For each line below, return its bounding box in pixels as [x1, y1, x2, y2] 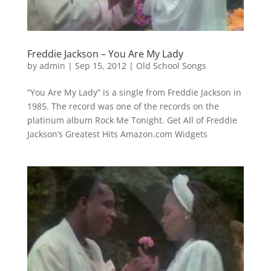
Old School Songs [135, 60, 206, 72]
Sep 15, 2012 [74, 60, 126, 72]
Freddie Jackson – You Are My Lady [27, 47, 183, 61]
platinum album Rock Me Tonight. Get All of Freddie [27, 114, 237, 126]
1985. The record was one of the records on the [27, 100, 219, 113]
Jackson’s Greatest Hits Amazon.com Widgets [27, 128, 207, 140]
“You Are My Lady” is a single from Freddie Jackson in [27, 87, 241, 99]
